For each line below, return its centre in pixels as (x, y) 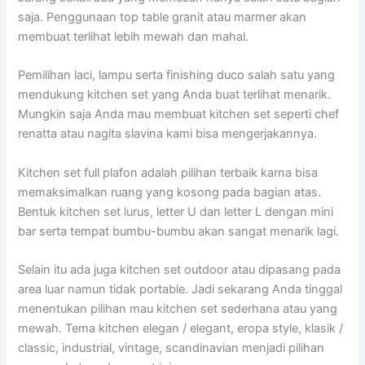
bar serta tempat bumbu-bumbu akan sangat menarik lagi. (179, 231)
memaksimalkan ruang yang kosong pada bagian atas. (170, 192)
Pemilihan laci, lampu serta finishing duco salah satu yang (177, 75)
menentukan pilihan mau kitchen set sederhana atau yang (178, 309)
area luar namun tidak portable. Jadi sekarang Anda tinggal (180, 290)
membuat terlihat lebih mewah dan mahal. (134, 37)
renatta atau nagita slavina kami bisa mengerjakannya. (168, 134)
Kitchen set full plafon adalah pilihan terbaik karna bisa (168, 172)
